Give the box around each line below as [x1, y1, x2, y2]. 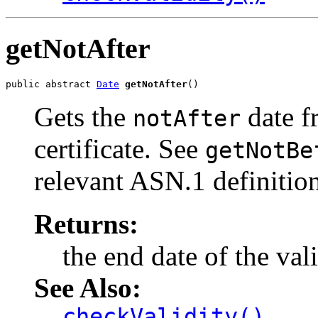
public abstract [6, 78, 97, 89]
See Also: [34, 272, 141, 303]
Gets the [34, 101, 133, 132]
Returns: [34, 208, 138, 239]
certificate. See [34, 133, 205, 164]
